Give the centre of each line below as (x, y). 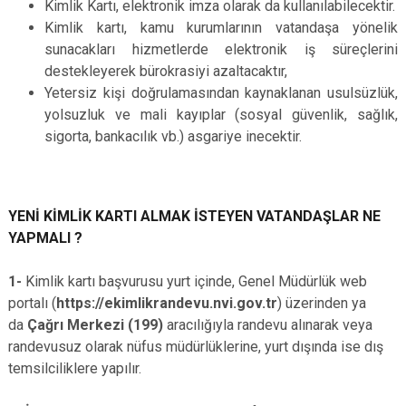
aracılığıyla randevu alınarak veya (268, 325)
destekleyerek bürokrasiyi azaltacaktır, (166, 71)
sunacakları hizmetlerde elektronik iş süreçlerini (221, 49)
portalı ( (32, 303)
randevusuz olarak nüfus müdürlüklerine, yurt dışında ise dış (196, 347)
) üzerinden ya (322, 303)
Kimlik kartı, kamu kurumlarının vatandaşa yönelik (221, 28)
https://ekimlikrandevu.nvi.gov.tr (167, 303)
